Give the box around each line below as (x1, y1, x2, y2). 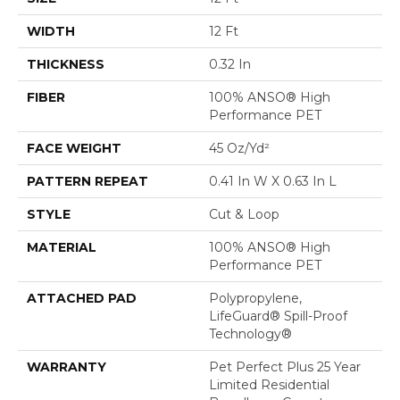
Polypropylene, (209, 289, 302, 306)
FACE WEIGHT (27, 139, 121, 156)
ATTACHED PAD (27, 289, 137, 306)
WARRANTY (27, 358, 106, 375)
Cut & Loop (209, 205, 279, 222)
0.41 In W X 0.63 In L (209, 172, 337, 189)
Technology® (209, 325, 292, 342)
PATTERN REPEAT (27, 172, 148, 189)
